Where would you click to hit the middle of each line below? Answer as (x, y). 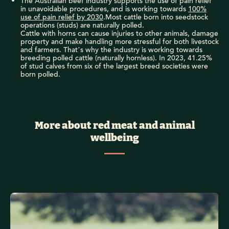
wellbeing (114, 138)
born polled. (40, 74)
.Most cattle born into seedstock (156, 17)
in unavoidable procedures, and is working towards (104, 9)
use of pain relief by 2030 (62, 17)
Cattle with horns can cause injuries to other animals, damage (119, 33)
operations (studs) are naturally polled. (83, 25)
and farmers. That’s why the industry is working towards (111, 50)
